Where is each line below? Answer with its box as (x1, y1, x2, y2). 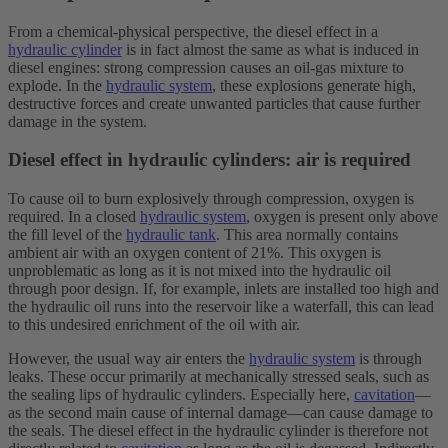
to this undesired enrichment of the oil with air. (8, 316, 300, 334)
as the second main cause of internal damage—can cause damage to (8, 404, 433, 422)
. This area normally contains (216, 226, 398, 244)
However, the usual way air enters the (8, 350, 249, 368)
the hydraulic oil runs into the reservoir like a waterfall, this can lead (8, 298, 434, 316)
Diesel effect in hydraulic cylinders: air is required (8, 149, 411, 171)
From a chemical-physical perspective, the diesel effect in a (8, 22, 378, 40)
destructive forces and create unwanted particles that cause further (8, 94, 420, 112)
